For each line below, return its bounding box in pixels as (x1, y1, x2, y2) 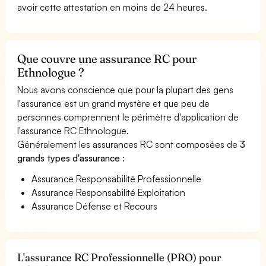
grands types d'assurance (17, 151, 123, 164)
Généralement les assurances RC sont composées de (17, 138, 240, 150)
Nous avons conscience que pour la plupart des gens (17, 83, 234, 96)
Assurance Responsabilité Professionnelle (31, 172, 202, 185)
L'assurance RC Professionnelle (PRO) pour (17, 250, 222, 264)
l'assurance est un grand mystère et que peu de (17, 97, 210, 109)
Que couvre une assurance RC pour (17, 51, 197, 66)
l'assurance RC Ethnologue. (17, 124, 129, 137)
